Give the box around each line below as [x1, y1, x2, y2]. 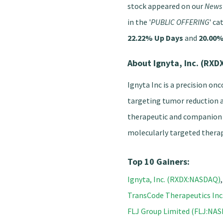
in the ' [127, 16, 151, 27]
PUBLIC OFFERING [151, 16, 209, 27]
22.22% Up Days [127, 32, 183, 43]
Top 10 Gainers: [127, 155, 190, 167]
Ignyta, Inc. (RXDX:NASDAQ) [127, 174, 221, 184]
